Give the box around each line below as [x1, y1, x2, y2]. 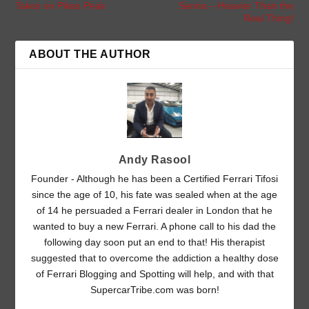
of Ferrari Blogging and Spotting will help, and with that [35, 268, 274, 280]
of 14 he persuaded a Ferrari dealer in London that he [37, 205, 272, 217]
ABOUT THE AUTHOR [29, 48, 151, 61]
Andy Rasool [118, 154, 191, 166]
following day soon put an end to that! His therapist [44, 237, 265, 248]
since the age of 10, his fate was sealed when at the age [32, 189, 277, 201]
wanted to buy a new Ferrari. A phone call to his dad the [33, 221, 276, 232]
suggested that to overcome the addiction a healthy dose [30, 252, 279, 264]
